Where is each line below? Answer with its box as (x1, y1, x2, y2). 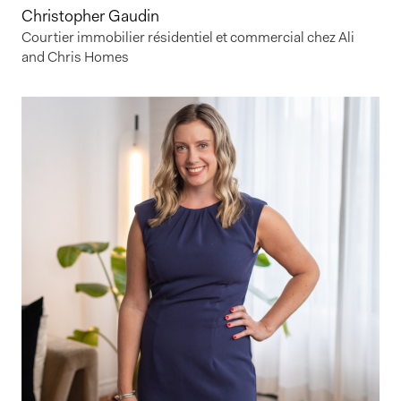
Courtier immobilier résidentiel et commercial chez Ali (21, 27, 354, 47)
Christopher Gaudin (21, 4, 159, 27)
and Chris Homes (21, 47, 129, 66)
